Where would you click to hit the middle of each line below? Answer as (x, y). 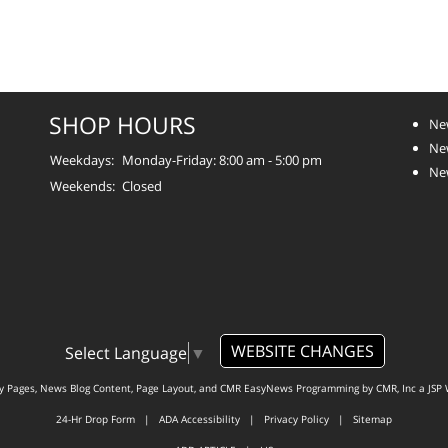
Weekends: (82, 185)
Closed (142, 185)
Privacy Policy (296, 418)
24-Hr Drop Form (95, 418)
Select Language (125, 352)
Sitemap (372, 418)
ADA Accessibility (199, 418)
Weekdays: (82, 159)
